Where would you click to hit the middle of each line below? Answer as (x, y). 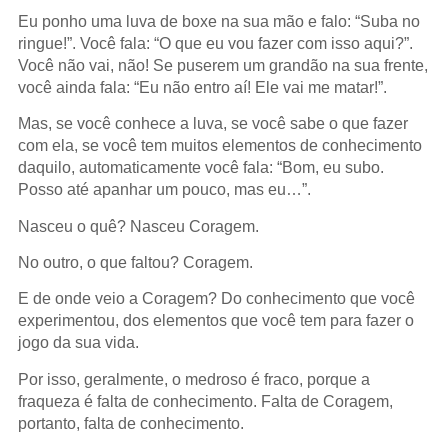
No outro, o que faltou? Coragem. (135, 263)
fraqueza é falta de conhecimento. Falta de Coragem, (205, 401)
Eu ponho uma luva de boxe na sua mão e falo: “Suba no (218, 21)
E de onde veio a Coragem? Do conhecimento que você (216, 299)
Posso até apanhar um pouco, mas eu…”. (164, 190)
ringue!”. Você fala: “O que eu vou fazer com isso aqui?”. (215, 43)
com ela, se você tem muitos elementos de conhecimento (219, 146)
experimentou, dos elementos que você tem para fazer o (215, 321)
